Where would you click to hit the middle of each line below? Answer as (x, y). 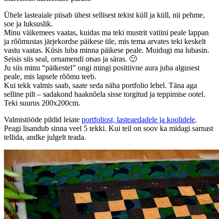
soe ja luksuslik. (28, 23)
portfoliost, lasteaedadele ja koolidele (138, 119)
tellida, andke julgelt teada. (45, 137)
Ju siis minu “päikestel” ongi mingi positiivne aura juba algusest (102, 67)
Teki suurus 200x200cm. (42, 103)
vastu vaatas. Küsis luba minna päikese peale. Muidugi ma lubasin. (107, 50)
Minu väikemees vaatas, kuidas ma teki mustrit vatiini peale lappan (106, 32)
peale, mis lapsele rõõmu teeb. (50, 76)
